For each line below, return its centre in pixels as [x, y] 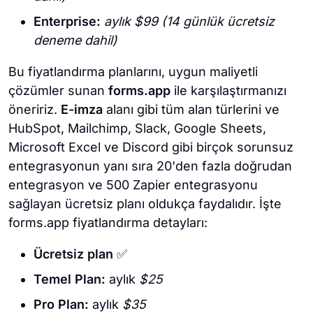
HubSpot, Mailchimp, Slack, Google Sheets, [137, 129]
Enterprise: [69, 22]
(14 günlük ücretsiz [218, 22]
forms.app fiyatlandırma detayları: [108, 223]
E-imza [82, 110]
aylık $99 [131, 22]
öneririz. [35, 110]
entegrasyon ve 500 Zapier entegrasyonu [133, 185]
